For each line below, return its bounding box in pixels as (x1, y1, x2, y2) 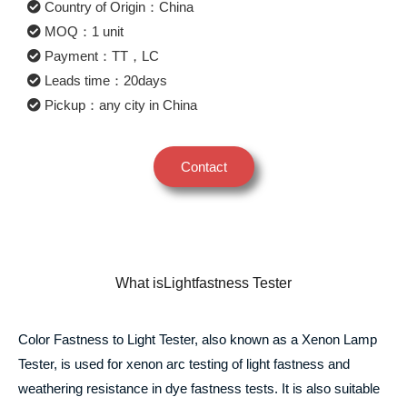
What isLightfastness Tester (115, 274, 292, 291)
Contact (180, 158, 227, 174)
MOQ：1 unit (45, 23, 124, 39)
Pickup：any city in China (45, 96, 197, 113)
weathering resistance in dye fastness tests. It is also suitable (18, 380, 380, 396)
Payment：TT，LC (45, 47, 159, 64)
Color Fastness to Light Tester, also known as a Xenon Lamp (18, 331, 377, 347)
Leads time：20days (45, 72, 167, 88)
